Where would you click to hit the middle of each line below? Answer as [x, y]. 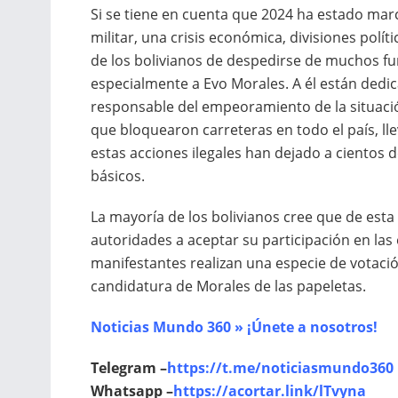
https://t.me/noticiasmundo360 [280, 368]
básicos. [118, 176]
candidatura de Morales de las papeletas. [228, 287]
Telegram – [129, 368]
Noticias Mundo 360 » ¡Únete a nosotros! [234, 327]
